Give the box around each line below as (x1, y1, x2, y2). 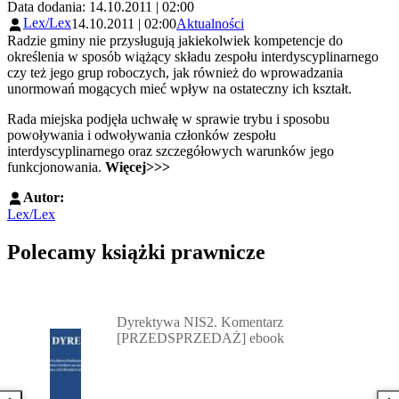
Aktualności (176, 16, 244, 32)
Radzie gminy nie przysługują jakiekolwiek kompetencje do (7, 32, 343, 48)
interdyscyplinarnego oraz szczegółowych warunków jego (7, 142, 334, 159)
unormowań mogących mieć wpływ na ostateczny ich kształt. (7, 80, 352, 96)
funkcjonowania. (7, 159, 105, 175)
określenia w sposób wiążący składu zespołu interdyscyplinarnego (7, 48, 379, 64)
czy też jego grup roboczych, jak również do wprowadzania (7, 64, 343, 80)
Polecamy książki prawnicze (7, 240, 265, 265)
